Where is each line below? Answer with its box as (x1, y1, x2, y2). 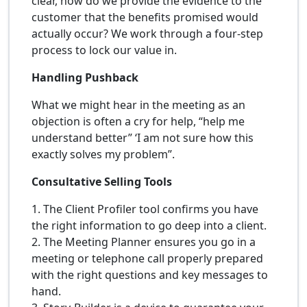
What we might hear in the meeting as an (32, 97, 245, 112)
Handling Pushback (32, 69, 138, 85)
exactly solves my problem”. (32, 146, 175, 162)
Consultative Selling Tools (32, 173, 172, 189)
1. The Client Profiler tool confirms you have (32, 201, 258, 217)
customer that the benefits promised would (32, 9, 258, 25)
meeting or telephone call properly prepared (32, 250, 263, 266)
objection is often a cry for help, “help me (32, 113, 245, 129)
